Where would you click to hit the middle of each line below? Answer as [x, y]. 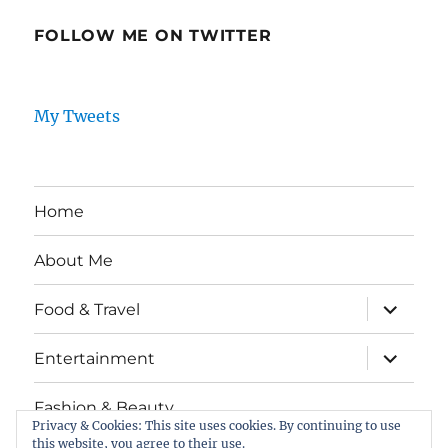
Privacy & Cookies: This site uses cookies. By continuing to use [216, 425]
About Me [74, 260]
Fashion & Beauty [104, 407]
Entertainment [95, 358]
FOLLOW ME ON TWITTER [153, 36]
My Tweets [77, 116]
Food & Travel [87, 309]
